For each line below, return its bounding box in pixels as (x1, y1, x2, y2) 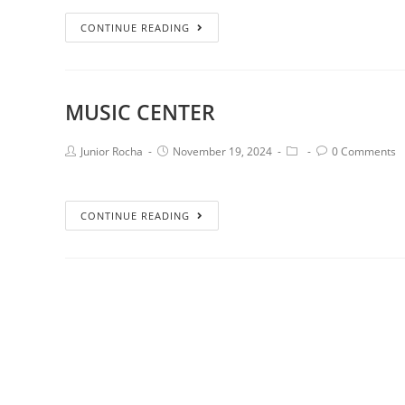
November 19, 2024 (173, 144, 272, 159)
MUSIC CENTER (65, 98, 215, 127)
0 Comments (332, 144, 396, 159)
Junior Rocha (80, 144, 143, 159)
